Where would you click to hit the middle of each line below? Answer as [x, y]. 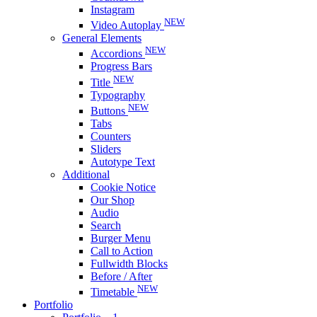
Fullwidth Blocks [129, 263]
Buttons [109, 110]
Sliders [106, 149]
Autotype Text [123, 161]
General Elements [102, 38]
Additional [86, 174]
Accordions [118, 54]
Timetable [114, 292]
